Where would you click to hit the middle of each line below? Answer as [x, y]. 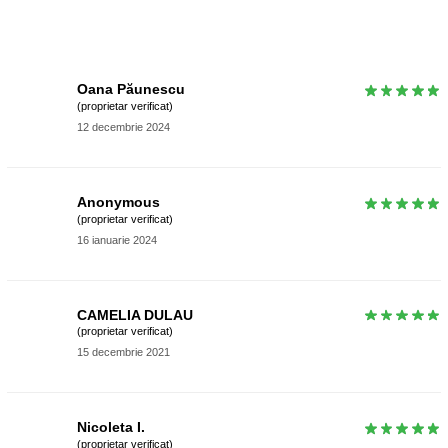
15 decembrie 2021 [123, 352]
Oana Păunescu [131, 89]
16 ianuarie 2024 [117, 239]
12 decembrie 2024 [123, 126]
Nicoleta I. [111, 427]
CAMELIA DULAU [135, 314]
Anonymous [118, 201]
